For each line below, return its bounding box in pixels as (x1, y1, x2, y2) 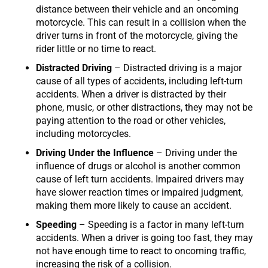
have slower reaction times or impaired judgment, (36, 186, 243, 198)
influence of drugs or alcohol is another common (36, 160, 240, 172)
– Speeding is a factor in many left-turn (77, 218, 244, 230)
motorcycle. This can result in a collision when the (36, 16, 246, 28)
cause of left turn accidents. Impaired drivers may (36, 173, 244, 185)
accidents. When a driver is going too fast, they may (36, 232, 253, 243)
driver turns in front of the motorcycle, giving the (36, 29, 237, 41)
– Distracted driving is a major (112, 62, 242, 74)
